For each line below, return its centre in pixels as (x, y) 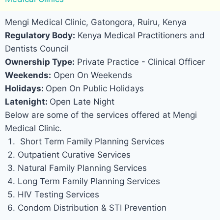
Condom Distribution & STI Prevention (92, 208)
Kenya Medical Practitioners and (140, 36)
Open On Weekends (92, 75)
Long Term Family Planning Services (89, 181)
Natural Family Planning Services (82, 168)
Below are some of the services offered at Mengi (101, 115)
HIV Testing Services (58, 195)
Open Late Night (82, 102)
